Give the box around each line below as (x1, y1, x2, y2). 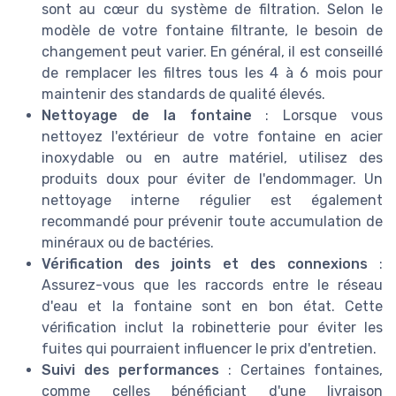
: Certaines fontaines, (219, 361, 383, 378)
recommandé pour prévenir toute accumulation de (42, 212, 383, 230)
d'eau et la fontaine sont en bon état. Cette (42, 297, 383, 315)
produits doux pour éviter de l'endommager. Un (42, 170, 383, 187)
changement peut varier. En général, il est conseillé (42, 42, 383, 60)
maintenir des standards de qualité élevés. (42, 85, 325, 103)
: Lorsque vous (251, 106, 383, 124)
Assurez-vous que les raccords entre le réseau (42, 276, 383, 293)
